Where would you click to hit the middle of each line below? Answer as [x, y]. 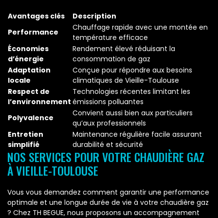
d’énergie [26, 59]
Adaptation [29, 70]
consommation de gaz [111, 59]
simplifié [24, 145]
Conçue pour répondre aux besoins [132, 70]
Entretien [26, 135]
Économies [28, 49]
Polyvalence [31, 118]
